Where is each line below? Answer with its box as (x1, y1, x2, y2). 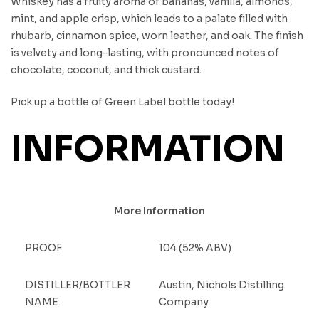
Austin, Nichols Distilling (158, 278, 284, 291)
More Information (114, 204, 205, 217)
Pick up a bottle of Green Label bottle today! (11, 95, 234, 108)
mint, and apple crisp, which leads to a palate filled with (11, 11, 288, 25)
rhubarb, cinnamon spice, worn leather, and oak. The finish (11, 28, 303, 42)
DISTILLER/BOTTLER (24, 278, 130, 291)
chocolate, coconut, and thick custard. (11, 63, 202, 76)
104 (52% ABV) (158, 241, 231, 254)
